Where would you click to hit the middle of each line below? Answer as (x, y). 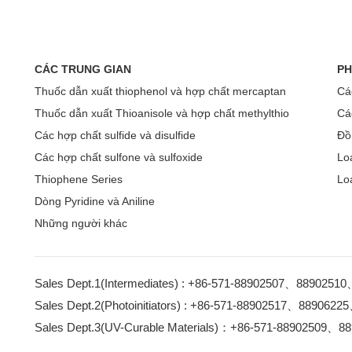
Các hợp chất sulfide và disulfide (115, 136)
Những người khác (81, 224)
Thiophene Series (79, 180)
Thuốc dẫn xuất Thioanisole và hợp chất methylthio (162, 114)
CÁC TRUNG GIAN (83, 70)
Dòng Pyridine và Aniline (95, 202)
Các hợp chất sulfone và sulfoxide (119, 158)
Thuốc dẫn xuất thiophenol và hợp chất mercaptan (160, 92)
